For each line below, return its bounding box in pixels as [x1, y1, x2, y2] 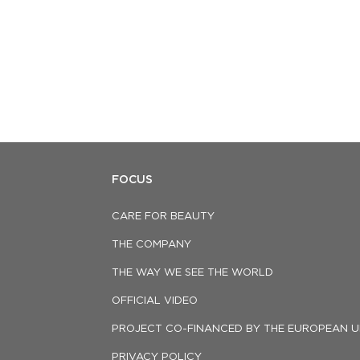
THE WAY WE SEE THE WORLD [112, 268, 273, 278]
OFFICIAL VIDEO [112, 296, 198, 306]
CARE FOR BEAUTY [112, 211, 215, 222]
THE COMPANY [112, 239, 191, 250]
